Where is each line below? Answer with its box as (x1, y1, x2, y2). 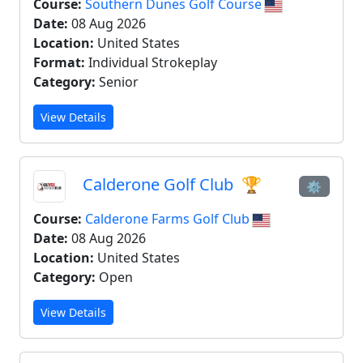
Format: (33, 53, 85, 71)
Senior (96, 73, 139, 91)
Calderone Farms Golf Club (85, 210, 253, 228)
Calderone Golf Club (79, 173, 237, 196)
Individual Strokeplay (85, 53, 217, 71)
